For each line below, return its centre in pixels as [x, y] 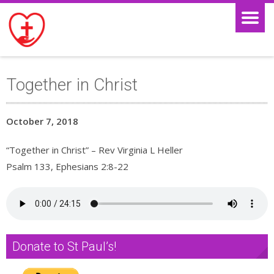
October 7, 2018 [42, 121]
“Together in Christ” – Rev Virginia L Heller [94, 150]
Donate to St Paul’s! [64, 246]
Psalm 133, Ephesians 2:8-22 [67, 166]
